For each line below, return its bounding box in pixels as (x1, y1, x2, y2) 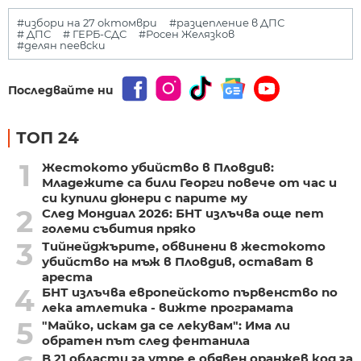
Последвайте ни (8, 82, 114, 98)
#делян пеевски (17, 38, 106, 52)
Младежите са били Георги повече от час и (41, 174, 337, 190)
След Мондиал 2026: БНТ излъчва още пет (41, 205, 324, 221)
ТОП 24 (16, 127, 79, 147)
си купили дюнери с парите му (41, 189, 247, 205)
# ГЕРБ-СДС (63, 27, 127, 40)
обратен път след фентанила (41, 332, 250, 348)
